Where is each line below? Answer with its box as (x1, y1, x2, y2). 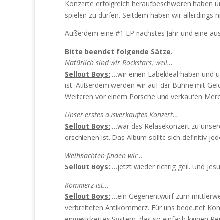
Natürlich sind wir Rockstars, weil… (65, 58, 173, 67)
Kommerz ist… (65, 180, 109, 190)
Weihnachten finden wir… (65, 151, 143, 160)
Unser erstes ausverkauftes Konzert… (65, 110, 178, 119)
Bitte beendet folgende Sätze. (65, 47, 173, 56)
